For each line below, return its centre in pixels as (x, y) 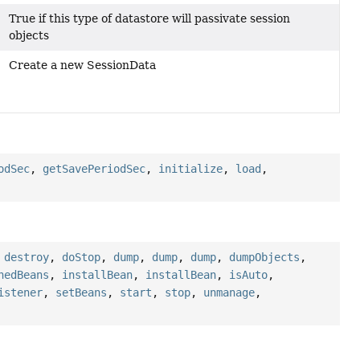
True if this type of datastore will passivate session (149, 19)
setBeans (82, 293)
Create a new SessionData (82, 65)
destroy (27, 258)
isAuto (249, 275)
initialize (191, 169)
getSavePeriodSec (94, 169)
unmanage (229, 293)
